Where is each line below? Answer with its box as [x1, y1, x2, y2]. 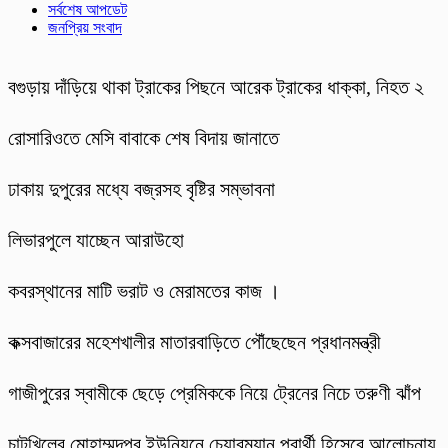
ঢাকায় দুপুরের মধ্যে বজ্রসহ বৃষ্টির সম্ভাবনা [8, 178, 275, 201]
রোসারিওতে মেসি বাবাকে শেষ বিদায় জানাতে [8, 127, 279, 150]
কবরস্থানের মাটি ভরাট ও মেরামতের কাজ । [8, 280, 280, 303]
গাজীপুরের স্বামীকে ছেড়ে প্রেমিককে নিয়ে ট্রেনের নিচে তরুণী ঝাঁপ [8, 382, 421, 405]
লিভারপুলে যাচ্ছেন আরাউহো [8, 229, 184, 252]
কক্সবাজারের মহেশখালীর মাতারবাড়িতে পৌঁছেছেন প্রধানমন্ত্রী [8, 331, 381, 354]
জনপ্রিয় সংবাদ [48, 19, 122, 37]
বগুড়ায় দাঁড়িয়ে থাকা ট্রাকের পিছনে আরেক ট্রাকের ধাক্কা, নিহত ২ [8, 76, 424, 99]
